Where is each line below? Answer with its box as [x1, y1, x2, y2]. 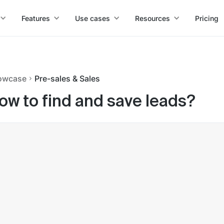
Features [21, 13, 50, 22]
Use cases [74, 13, 110, 22]
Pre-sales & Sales [34, 73, 100, 83]
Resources [134, 13, 170, 22]
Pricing [194, 13, 218, 22]
